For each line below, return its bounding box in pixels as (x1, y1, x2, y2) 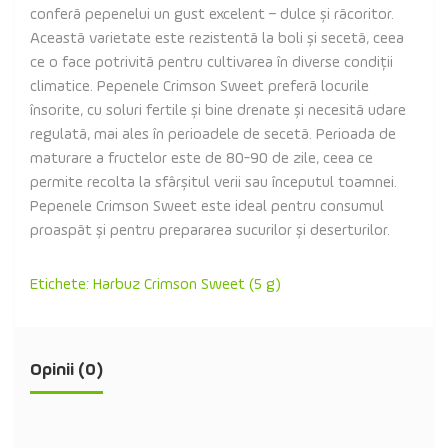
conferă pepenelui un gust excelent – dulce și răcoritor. (30, 7, 394, 23)
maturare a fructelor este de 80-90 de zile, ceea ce (30, 151, 373, 167)
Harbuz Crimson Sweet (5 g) (93, 277, 281, 293)
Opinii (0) (30, 361, 103, 379)
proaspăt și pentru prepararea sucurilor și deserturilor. (30, 223, 390, 239)
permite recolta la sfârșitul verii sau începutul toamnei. (30, 175, 397, 191)
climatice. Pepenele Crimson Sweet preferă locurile (30, 79, 369, 95)
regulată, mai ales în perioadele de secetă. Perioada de (30, 127, 396, 143)
